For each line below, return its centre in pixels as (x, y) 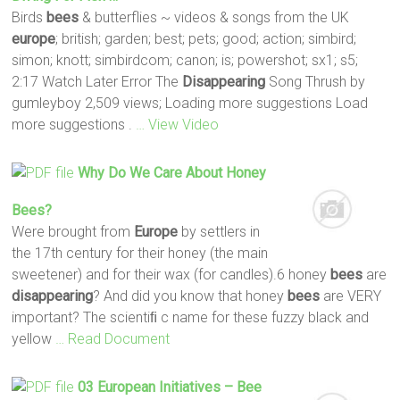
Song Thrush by (316, 81)
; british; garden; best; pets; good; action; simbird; (206, 38)
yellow (34, 338)
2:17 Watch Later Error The (97, 81)
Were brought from (73, 231)
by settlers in (219, 231)
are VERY (351, 296)
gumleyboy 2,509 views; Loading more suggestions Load (190, 103)
